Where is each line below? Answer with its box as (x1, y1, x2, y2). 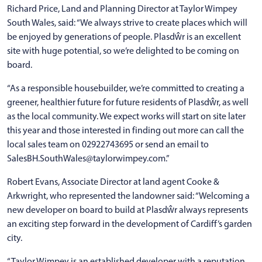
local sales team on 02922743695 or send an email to (7, 138, 209, 150)
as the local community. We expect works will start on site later (7, 110, 246, 122)
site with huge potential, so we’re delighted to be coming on (7, 44, 239, 56)
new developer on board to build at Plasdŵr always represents (7, 204, 248, 215)
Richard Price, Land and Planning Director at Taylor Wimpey (7, 2, 237, 14)
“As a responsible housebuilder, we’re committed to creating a (7, 82, 244, 94)
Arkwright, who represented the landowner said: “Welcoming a (7, 189, 250, 201)
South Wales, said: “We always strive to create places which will (7, 16, 247, 28)
